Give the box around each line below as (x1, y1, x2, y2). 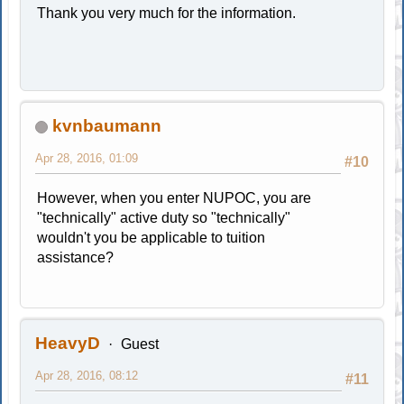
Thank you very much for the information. (37, 5, 297, 21)
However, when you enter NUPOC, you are (37, 189, 312, 206)
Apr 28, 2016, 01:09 (35, 151, 139, 165)
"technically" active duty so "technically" (37, 209, 291, 225)
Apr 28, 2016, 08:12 (35, 368, 139, 382)
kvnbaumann (52, 115, 162, 135)
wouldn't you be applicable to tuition (37, 229, 266, 245)
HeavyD (35, 333, 101, 353)
